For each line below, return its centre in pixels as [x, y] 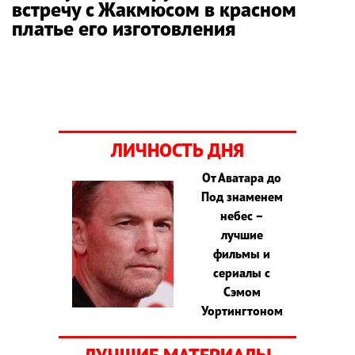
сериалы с [242, 272]
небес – [242, 215]
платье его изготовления [124, 28]
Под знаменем [242, 196]
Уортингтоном [242, 310]
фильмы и [242, 253]
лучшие [242, 234]
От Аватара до [242, 177]
